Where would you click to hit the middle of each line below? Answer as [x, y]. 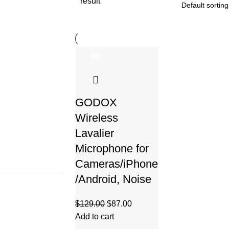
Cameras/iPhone [117, 164]
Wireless [97, 118]
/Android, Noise [113, 179]
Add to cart [95, 216]
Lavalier [95, 133]
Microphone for [112, 148]
